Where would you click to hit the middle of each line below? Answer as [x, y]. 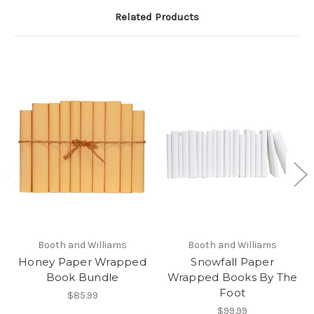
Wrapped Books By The [232, 277]
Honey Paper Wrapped [82, 261]
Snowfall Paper [232, 261]
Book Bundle [82, 277]
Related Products [157, 17]
